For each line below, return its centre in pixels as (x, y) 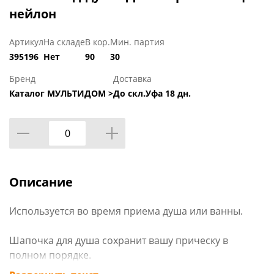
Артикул (26, 42)
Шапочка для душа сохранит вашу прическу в (119, 241)
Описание (41, 182)
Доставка (132, 79)
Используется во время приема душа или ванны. (126, 211)
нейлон (33, 14)
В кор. (98, 42)
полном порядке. (50, 255)
